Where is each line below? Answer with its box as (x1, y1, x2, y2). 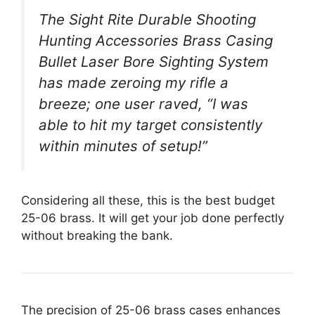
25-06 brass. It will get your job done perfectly (21, 211, 284, 226)
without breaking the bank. (21, 229, 173, 243)
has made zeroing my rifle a (39, 73, 229, 91)
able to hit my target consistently (39, 115, 262, 134)
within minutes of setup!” (39, 136, 207, 155)
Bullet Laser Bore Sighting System (39, 52, 269, 70)
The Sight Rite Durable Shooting (39, 10, 256, 28)
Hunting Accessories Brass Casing (39, 31, 273, 49)
